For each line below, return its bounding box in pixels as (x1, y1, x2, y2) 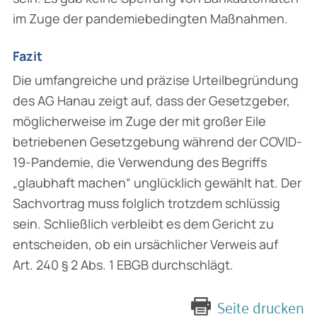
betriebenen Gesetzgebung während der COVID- (13, 133, 302, 151)
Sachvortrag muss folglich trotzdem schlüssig (13, 195, 280, 212)
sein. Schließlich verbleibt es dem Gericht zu (13, 215, 274, 233)
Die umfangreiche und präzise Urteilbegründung (13, 71, 299, 89)
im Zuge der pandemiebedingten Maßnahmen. (13, 9, 288, 27)
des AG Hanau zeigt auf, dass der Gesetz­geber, (13, 92, 290, 110)
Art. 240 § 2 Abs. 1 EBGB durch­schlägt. (13, 256, 234, 274)
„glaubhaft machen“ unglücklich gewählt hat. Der (13, 174, 301, 192)
